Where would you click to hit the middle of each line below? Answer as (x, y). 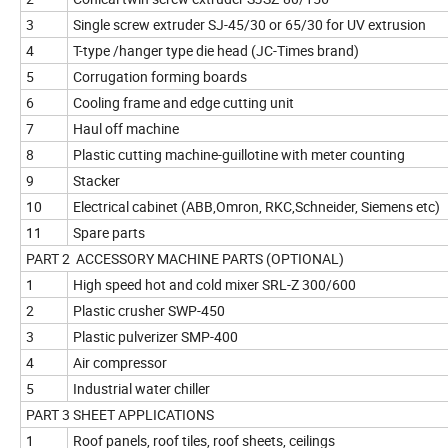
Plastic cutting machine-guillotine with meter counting (239, 155)
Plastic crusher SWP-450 (149, 311)
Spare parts (109, 233)
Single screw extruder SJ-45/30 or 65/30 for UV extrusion (249, 25)
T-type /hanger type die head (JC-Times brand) (216, 51)
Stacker (96, 181)
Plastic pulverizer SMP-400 (155, 337)
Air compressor (120, 363)
